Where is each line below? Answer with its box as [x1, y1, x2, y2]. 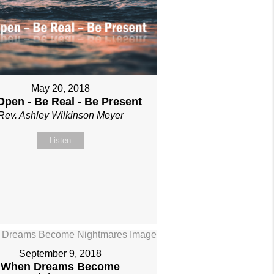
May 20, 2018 [31, 83, 90, 94]
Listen [50, 136, 72, 146]
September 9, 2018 [19, 248, 102, 259]
